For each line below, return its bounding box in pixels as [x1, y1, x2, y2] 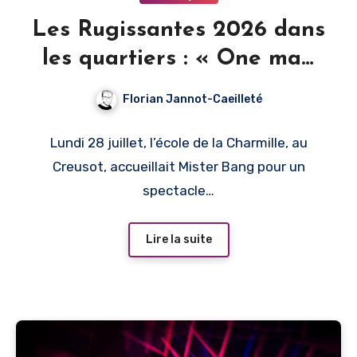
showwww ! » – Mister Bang [34, 76, 323, 99]
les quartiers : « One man [42, 47, 315, 70]
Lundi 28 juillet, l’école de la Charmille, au [49, 134, 308, 151]
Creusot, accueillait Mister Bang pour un [52, 158, 305, 175]
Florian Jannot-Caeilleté [122, 92, 262, 106]
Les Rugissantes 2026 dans [32, 18, 325, 41]
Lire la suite [145, 233, 212, 247]
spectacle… [143, 182, 214, 198]
